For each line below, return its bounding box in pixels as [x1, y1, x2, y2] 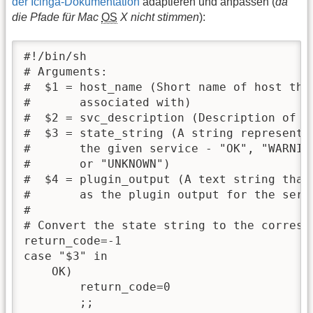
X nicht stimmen [117, 10, 199, 23]
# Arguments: [24, 65, 108, 79]
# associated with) [24, 96, 191, 110]
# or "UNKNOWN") [24, 157, 170, 171]
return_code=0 [24, 280, 170, 294]
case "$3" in [24, 249, 108, 263]
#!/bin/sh [24, 50, 87, 64]
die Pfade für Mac [12, 10, 101, 23]
